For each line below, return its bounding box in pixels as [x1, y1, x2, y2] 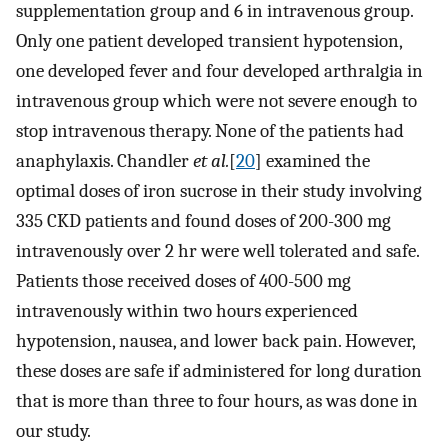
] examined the [255, 150, 370, 173]
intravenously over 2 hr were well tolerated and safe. [16, 240, 419, 263]
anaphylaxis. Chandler [16, 150, 193, 173]
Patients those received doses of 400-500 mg [16, 270, 351, 293]
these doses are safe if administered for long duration [16, 360, 422, 383]
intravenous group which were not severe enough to [16, 90, 417, 113]
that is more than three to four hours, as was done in [16, 390, 418, 413]
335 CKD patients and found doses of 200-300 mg [16, 210, 391, 233]
